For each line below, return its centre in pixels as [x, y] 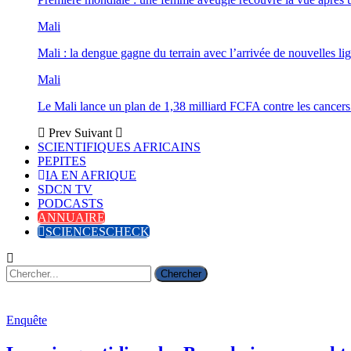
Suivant [95, 133]
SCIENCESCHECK [98, 232]
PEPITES [62, 161]
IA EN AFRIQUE [91, 175]
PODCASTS [71, 203]
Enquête [27, 320]
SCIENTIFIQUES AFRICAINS [119, 147]
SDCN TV [65, 189]
